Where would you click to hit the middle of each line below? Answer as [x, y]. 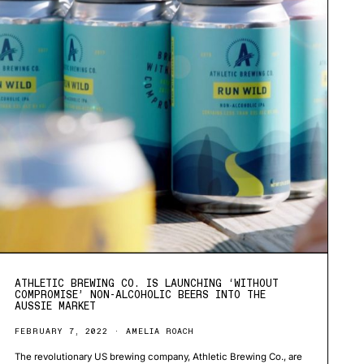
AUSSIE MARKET [55, 305]
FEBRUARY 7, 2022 [61, 331]
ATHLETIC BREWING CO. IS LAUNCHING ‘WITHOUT [146, 283]
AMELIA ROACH [160, 331]
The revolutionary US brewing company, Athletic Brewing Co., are [158, 356]
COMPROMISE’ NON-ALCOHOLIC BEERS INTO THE [140, 294]
